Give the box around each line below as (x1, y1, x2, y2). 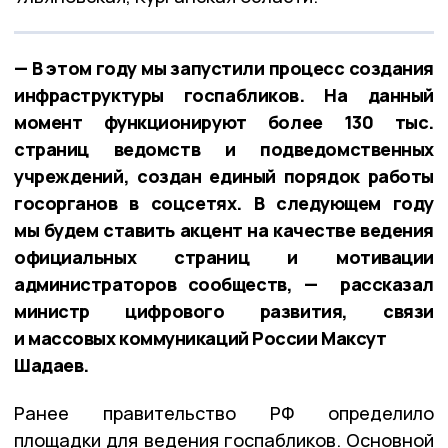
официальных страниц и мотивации (14, 244, 434, 269)
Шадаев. (14, 352, 89, 377)
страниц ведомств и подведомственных (14, 136, 434, 161)
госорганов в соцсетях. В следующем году (14, 190, 434, 215)
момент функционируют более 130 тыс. (14, 109, 434, 134)
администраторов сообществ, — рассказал (14, 271, 434, 296)
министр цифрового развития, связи (14, 298, 434, 323)
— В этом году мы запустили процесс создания (14, 55, 434, 80)
